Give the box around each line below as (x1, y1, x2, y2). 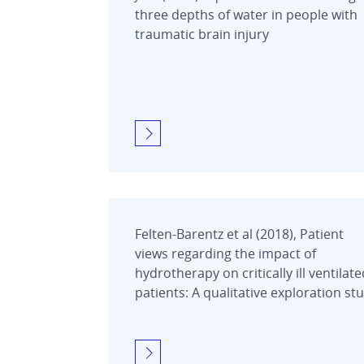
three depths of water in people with (135, 5, 357, 24)
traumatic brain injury (135, 24, 269, 43)
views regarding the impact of (135, 244, 316, 262)
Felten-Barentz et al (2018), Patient (135, 224, 344, 243)
